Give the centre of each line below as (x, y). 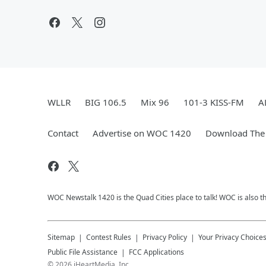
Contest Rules (109, 237)
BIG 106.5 (106, 102)
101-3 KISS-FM (214, 102)
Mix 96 (155, 102)
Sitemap (61, 237)
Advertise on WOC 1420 (142, 133)
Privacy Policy (165, 237)
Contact (63, 133)
